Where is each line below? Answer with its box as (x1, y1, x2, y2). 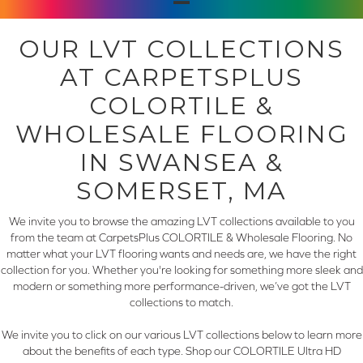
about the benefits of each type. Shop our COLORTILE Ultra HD (22, 344, 341, 358)
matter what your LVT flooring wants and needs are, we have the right (6, 247, 357, 261)
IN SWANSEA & (79, 147, 284, 178)
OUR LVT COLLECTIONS (19, 34, 344, 65)
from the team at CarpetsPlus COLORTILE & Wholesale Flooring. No (11, 231, 352, 245)
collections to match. (130, 296, 233, 310)
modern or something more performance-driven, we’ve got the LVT (12, 280, 351, 293)
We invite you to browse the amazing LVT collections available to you (8, 215, 355, 228)
